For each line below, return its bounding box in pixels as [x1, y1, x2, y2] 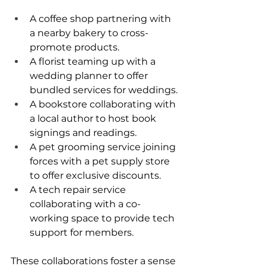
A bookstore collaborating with [30, 99, 178, 110]
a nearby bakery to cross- [30, 27, 148, 39]
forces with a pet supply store [30, 156, 172, 167]
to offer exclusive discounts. [30, 170, 161, 182]
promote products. [30, 42, 119, 53]
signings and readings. [30, 127, 137, 139]
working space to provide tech [30, 213, 177, 224]
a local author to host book [30, 113, 159, 125]
